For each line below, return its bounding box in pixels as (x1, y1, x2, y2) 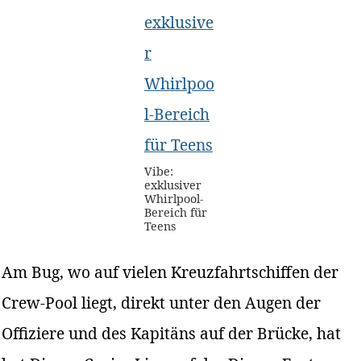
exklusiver (144, 176, 201, 193)
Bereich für (144, 204, 207, 220)
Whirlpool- (144, 190, 203, 206)
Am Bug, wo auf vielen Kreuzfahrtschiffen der (2, 260, 339, 283)
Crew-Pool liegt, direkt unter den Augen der (2, 291, 322, 313)
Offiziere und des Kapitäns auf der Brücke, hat (2, 322, 342, 344)
